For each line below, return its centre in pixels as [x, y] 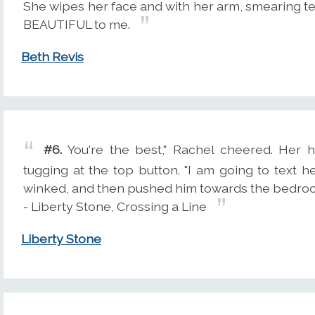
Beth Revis [52, 57]
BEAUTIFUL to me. [77, 24]
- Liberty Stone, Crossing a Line [115, 206]
